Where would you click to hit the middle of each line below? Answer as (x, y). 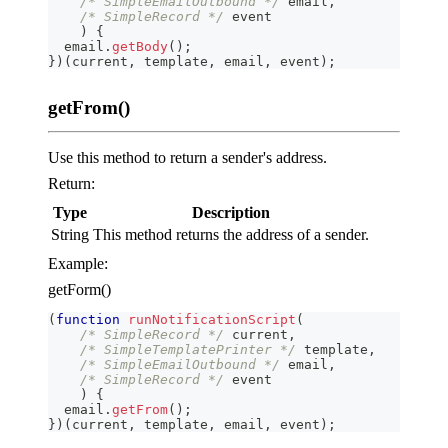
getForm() (79, 290)
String (70, 235)
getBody (140, 47)
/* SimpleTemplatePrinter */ (188, 350)
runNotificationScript (212, 320)
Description (231, 213)
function (88, 320)
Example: (78, 264)
